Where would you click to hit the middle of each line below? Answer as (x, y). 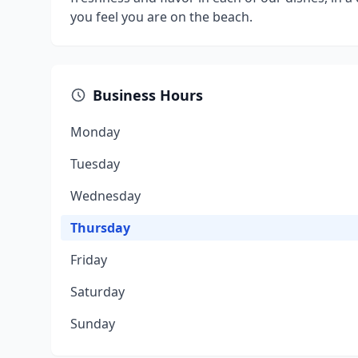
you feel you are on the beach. (161, 17)
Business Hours (148, 95)
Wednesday (105, 196)
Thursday (100, 228)
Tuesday (95, 164)
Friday (89, 260)
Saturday (97, 292)
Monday (95, 132)
